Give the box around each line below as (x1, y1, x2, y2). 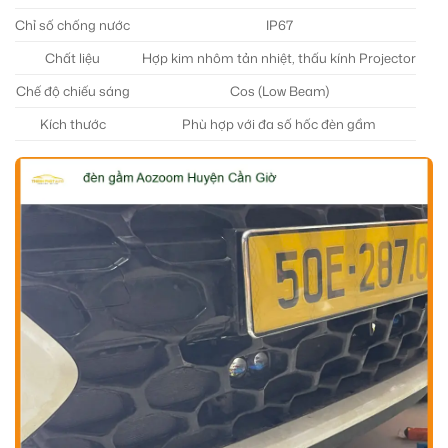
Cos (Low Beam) (229, 81, 329, 100)
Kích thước (39, 114, 106, 133)
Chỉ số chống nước (15, 15, 130, 34)
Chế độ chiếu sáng (15, 81, 130, 100)
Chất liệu (45, 48, 100, 67)
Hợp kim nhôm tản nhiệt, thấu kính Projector (142, 48, 416, 67)
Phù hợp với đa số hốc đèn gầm (182, 114, 376, 133)
